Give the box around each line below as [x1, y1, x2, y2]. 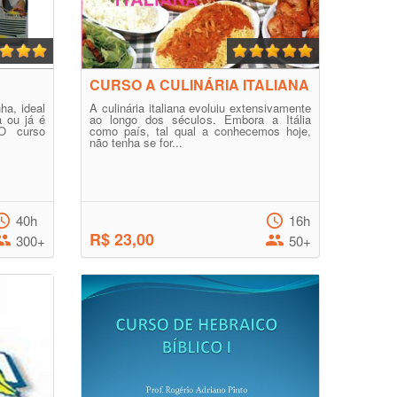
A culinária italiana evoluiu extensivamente [90, 99, 311, 116]
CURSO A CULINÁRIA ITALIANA [90, 74, 309, 95]
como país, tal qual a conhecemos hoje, [90, 122, 311, 139]
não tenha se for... [90, 134, 183, 151]
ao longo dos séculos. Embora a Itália [90, 111, 311, 128]
